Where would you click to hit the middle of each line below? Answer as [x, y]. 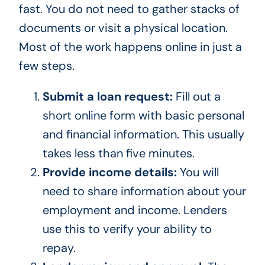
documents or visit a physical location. [123, 28]
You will [198, 172]
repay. [59, 248]
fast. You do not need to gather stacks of [129, 9]
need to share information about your [144, 191]
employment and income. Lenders [135, 210]
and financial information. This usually [143, 135]
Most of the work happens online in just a [130, 47]
